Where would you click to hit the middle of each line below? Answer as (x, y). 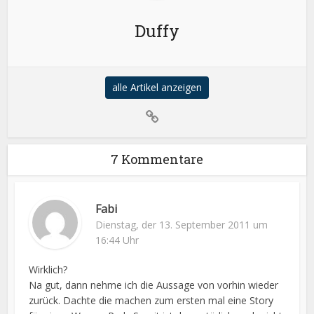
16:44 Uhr (117, 240)
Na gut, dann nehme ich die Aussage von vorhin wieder (154, 285)
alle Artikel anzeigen (157, 87)
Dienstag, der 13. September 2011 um (182, 225)
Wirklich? (48, 269)
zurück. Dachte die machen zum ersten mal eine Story (151, 300)
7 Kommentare (157, 159)
